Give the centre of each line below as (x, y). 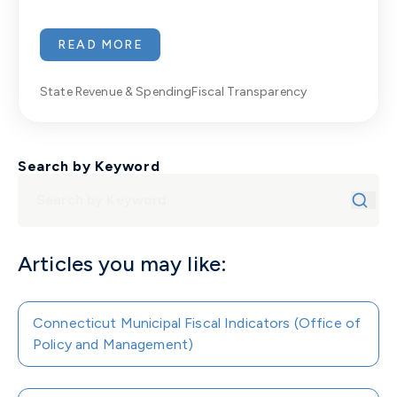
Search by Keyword (89, 166)
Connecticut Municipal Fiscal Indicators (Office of (197, 323)
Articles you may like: (123, 264)
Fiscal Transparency (249, 92)
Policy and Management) (113, 344)
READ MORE (101, 45)
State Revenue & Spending (116, 92)
